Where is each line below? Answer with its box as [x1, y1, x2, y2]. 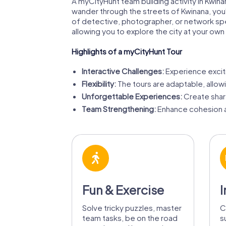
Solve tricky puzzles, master [82, 202, 182, 212]
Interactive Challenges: [82, 66, 164, 76]
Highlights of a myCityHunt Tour [72, 46, 182, 56]
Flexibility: [82, 79, 116, 89]
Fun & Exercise [82, 182, 164, 197]
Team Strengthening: [82, 104, 156, 114]
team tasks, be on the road [82, 212, 178, 222]
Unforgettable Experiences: [82, 91, 182, 101]
